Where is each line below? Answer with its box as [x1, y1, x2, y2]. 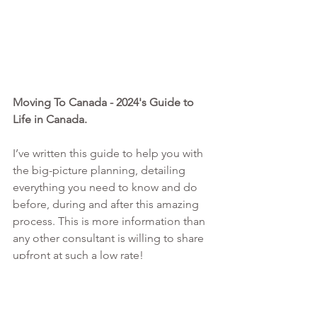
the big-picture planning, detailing [13, 163, 188, 178]
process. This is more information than [13, 214, 208, 229]
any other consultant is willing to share [13, 231, 207, 246]
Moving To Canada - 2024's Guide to [13, 96, 197, 110]
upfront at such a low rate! [13, 248, 144, 263]
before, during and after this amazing [13, 197, 202, 212]
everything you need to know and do [13, 180, 200, 195]
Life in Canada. [13, 113, 90, 127]
